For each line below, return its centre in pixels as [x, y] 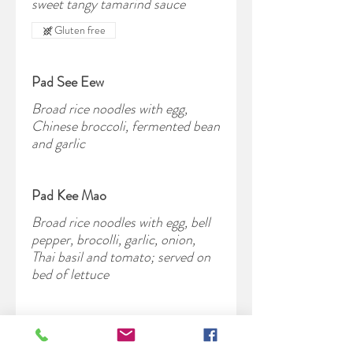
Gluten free [80, 30]
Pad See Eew [68, 82]
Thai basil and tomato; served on [121, 257]
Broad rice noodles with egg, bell [121, 222]
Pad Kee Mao [69, 195]
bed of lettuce [70, 274]
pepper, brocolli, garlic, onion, [113, 240]
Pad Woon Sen [73, 326]
